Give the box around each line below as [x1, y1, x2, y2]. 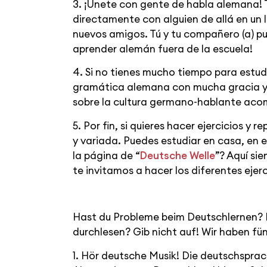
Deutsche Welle [140, 148, 215, 162]
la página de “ [73, 148, 140, 162]
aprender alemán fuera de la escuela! [73, 42, 253, 55]
